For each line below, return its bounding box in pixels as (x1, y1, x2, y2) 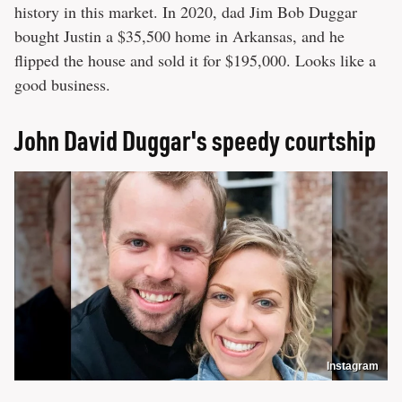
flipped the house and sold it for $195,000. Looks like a (14, 48, 376, 71)
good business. (14, 73, 110, 95)
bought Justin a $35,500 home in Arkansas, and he (14, 24, 345, 47)
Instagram (327, 360, 379, 373)
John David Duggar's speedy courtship (14, 122, 376, 157)
